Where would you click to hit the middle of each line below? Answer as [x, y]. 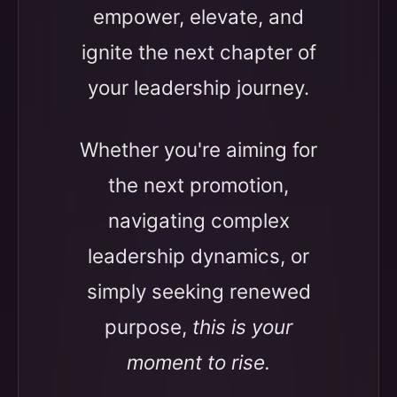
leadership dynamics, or [198, 256]
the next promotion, [198, 185]
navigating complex [198, 220]
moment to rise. [198, 362]
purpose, [148, 327]
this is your [242, 327]
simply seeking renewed [198, 291]
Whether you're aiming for [198, 149]
